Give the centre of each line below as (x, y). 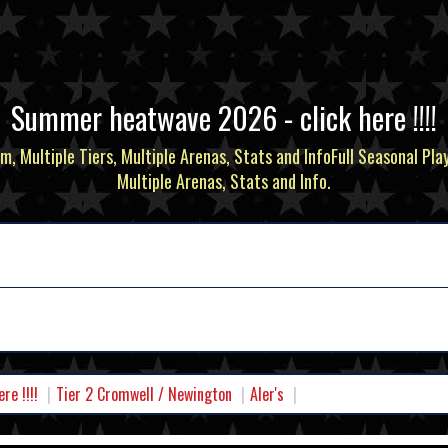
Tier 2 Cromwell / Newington (144, 394)
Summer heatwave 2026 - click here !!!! (223, 117)
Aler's (267, 394)
